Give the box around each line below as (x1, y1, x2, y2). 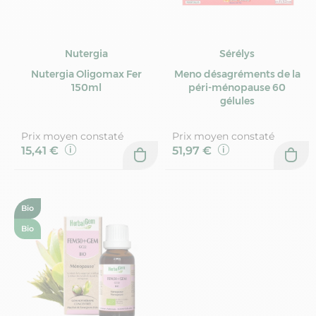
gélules (219, 94, 255, 107)
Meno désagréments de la (174, 67, 300, 80)
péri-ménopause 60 (188, 80, 286, 94)
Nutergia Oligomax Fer (30, 67, 142, 80)
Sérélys (219, 47, 255, 60)
